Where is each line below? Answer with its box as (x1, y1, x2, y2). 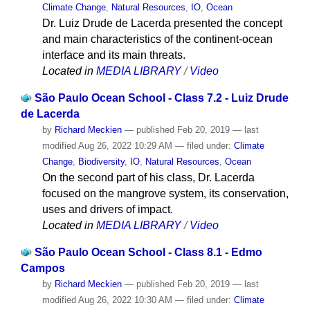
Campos (20, 262, 65, 274)
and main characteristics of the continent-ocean (42, 33, 273, 46)
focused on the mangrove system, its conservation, (42, 187, 289, 199)
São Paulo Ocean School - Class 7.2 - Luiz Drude (34, 91, 289, 104)
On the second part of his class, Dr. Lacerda (42, 171, 255, 183)
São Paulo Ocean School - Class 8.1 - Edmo (34, 246, 262, 258)
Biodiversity (77, 156, 125, 167)
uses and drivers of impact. (42, 203, 173, 215)
